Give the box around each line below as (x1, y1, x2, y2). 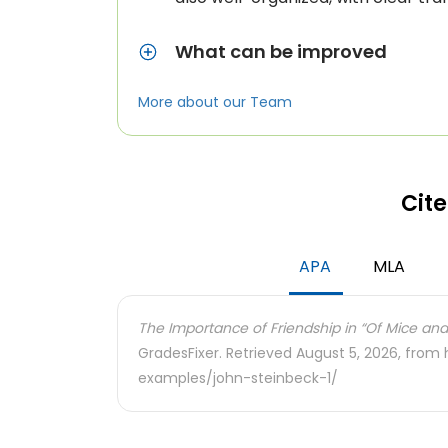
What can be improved (175, 39, 387, 64)
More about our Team (138, 92, 292, 112)
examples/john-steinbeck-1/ (138, 368, 338, 388)
